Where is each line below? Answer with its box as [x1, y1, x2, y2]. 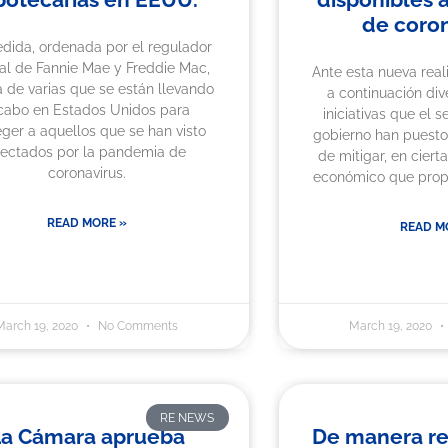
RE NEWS [160, 410, 215, 425]
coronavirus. [47, 165, 126, 182]
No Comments [95, 319, 179, 334]
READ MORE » [46, 216, 127, 231]
